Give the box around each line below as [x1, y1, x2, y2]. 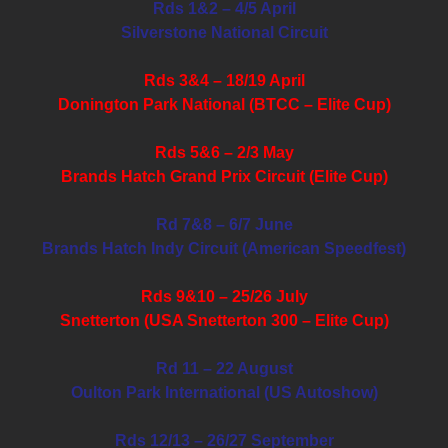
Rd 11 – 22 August [155, 359, 293, 377]
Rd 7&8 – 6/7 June [155, 215, 293, 233]
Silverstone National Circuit [120, 23, 328, 41]
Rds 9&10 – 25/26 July [140, 287, 308, 305]
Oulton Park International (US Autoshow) [70, 383, 378, 401]
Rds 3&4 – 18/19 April [143, 71, 305, 89]
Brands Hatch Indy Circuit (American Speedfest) [42, 239, 406, 257]
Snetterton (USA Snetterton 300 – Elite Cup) [59, 311, 389, 329]
